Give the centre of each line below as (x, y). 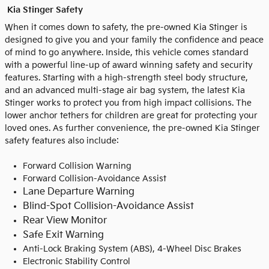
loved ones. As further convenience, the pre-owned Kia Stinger (132, 128)
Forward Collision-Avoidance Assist (95, 178)
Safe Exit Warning (63, 235)
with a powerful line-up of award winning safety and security (129, 65)
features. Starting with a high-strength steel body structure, (126, 77)
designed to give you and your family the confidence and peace (134, 40)
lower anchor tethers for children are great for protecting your (131, 115)
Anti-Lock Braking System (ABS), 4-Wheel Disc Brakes (132, 249)
